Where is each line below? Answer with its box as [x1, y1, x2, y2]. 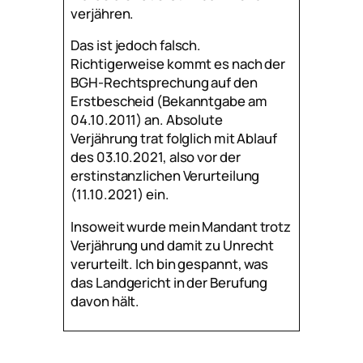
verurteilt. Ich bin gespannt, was [70, 254, 269, 274]
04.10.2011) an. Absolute [70, 110, 223, 130]
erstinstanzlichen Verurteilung [70, 166, 260, 186]
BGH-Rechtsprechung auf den [70, 73, 258, 92]
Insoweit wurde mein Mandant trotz [70, 217, 292, 237]
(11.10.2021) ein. [70, 185, 169, 204]
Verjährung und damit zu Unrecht [70, 236, 275, 255]
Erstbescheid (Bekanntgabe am [70, 92, 267, 111]
